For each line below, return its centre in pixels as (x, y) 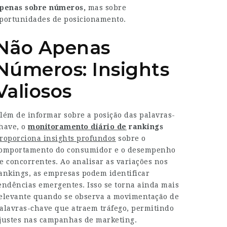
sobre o (131, 138)
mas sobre (106, 8)
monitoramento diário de (77, 127)
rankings (145, 127)
